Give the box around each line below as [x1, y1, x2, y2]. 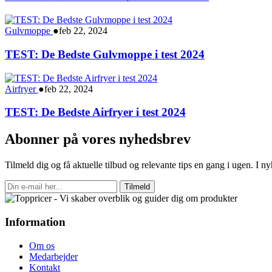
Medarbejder [29, 251, 78, 262]
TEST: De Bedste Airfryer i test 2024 [5, 106, 186, 119]
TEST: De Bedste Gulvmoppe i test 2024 [5, 47, 205, 61]
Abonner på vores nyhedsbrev [5, 131, 191, 148]
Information [5, 215, 66, 228]
